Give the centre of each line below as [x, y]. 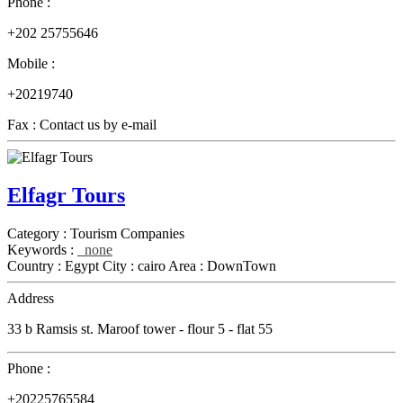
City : [120, 265]
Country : [36, 265]
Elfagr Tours [66, 195]
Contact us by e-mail [98, 124]
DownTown [242, 265]
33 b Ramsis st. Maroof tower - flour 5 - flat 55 [140, 328]
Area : [188, 265]
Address [31, 298]
